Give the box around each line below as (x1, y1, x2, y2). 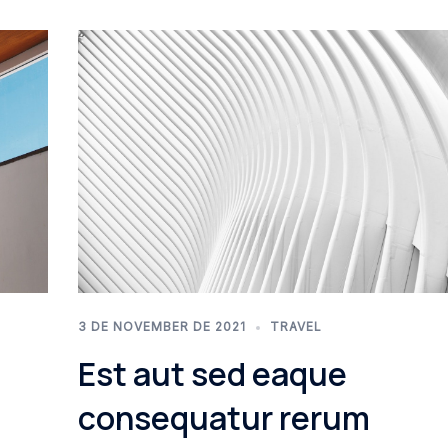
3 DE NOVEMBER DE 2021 (77, 319, 246, 335)
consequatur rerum (77, 396, 370, 441)
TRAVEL (269, 319, 322, 335)
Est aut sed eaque (77, 352, 347, 397)
